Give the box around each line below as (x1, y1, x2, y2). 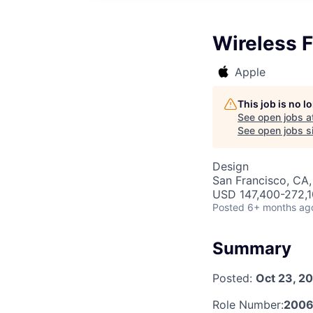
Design (212, 159, 249, 173)
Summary (212, 238, 291, 259)
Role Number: (212, 297, 284, 312)
